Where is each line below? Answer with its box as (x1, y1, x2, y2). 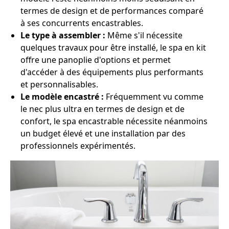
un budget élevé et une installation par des (20, 128, 186, 139)
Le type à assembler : (20, 30, 105, 41)
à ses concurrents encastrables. (20, 17, 143, 29)
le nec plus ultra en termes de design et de (20, 103, 185, 114)
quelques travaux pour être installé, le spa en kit (20, 42, 206, 53)
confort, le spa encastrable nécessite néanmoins (20, 116, 208, 127)
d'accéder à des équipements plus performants (20, 66, 203, 78)
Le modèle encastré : (20, 91, 104, 102)
